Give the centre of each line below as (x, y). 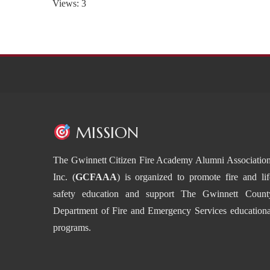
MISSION (105, 133)
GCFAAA (96, 177)
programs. (72, 228)
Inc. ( (64, 177)
